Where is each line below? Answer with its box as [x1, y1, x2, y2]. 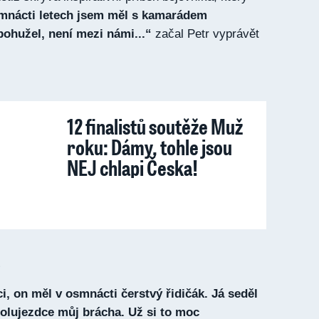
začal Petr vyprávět [152, 27, 259, 41]
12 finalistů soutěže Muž [67, 112, 243, 140]
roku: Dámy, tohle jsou [67, 132, 232, 161]
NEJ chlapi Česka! [67, 153, 198, 182]
